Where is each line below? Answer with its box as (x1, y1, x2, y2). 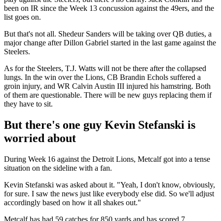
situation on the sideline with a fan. (4, 163, 112, 172)
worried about (4, 131, 76, 145)
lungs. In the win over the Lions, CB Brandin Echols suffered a (4, 73, 201, 81)
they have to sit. (4, 99, 53, 108)
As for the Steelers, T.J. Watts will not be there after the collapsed (4, 64, 206, 73)
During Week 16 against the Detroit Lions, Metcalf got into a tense (4, 154, 210, 163)
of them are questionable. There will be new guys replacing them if (4, 90, 212, 99)
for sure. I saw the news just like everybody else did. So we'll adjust (4, 189, 214, 198)
